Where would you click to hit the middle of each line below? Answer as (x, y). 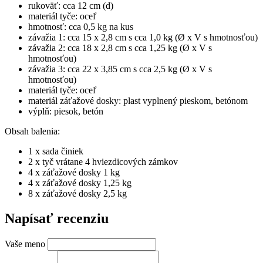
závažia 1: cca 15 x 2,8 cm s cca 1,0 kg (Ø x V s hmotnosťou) (143, 38)
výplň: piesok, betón (66, 112)
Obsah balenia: (32, 131)
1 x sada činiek (56, 151)
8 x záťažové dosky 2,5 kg (77, 194)
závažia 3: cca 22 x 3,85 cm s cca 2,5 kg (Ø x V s (120, 69)
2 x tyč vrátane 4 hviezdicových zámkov (103, 162)
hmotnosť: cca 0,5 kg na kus (81, 27)
